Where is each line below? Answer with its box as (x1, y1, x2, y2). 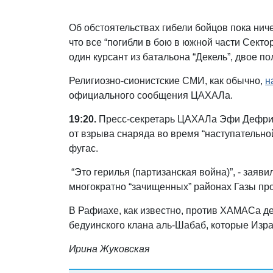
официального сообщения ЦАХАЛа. (69, 90, 233, 101)
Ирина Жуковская (69, 243, 151, 254)
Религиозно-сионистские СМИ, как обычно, (69, 75, 266, 86)
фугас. (69, 143, 101, 154)
